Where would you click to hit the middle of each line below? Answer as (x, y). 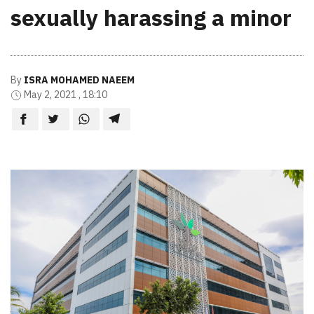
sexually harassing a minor (151, 17)
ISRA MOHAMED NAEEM (79, 80)
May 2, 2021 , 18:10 (66, 94)
